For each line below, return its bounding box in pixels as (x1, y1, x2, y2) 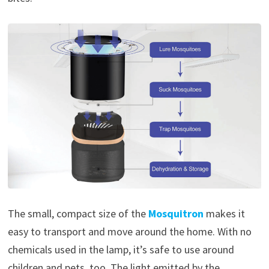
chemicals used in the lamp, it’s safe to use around (7, 242, 234, 256)
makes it (203, 206, 245, 220)
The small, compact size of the (7, 206, 148, 220)
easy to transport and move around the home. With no (7, 224, 252, 238)
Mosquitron (148, 206, 204, 220)
